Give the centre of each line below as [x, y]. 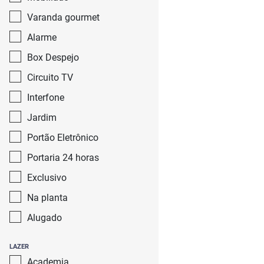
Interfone [46, 98]
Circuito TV [50, 77]
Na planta [47, 198]
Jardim [42, 118]
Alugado [44, 218]
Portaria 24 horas [63, 158]
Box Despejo [53, 57]
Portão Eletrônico [63, 138]
